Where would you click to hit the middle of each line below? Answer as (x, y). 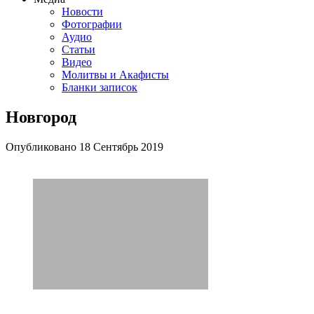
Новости (82, 12)
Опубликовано (42, 146)
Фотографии (92, 24)
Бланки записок (100, 87)
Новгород (41, 117)
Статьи (78, 49)
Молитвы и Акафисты (115, 75)
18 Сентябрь (109, 146)
